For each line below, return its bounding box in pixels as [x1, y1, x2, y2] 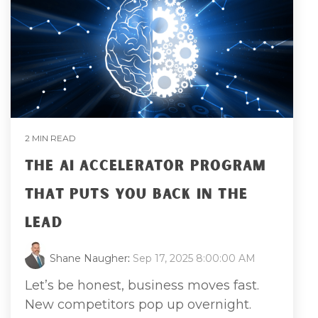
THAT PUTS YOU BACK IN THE [25, 184, 248, 204]
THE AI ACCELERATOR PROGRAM [25, 155, 267, 176]
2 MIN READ [25, 132, 76, 143]
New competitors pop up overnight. [25, 296, 251, 312]
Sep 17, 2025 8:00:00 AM [133, 251, 256, 265]
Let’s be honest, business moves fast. [25, 277, 259, 293]
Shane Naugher [50, 251, 128, 265]
